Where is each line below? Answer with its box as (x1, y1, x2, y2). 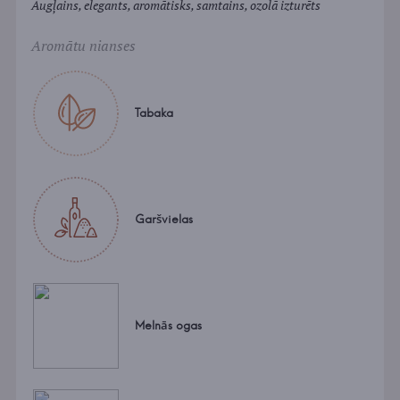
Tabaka (134, 105, 173, 121)
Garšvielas (134, 212, 193, 227)
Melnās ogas (134, 318, 202, 333)
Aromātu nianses (30, 36, 136, 56)
